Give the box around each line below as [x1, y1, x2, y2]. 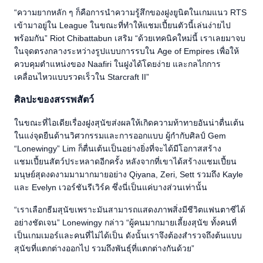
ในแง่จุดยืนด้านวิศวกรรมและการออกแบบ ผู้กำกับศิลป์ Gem [14, 130, 226, 140]
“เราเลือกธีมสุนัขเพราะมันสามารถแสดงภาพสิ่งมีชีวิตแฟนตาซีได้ [14, 204, 245, 214]
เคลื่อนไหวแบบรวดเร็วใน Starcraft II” [14, 72, 149, 82]
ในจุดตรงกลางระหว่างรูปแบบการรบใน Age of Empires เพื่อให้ [14, 46, 239, 56]
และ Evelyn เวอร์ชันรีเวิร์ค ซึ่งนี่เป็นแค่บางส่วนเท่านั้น [14, 182, 207, 192]
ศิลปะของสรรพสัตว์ [14, 94, 94, 104]
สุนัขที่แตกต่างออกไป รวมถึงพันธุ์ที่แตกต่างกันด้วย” [14, 243, 194, 253]
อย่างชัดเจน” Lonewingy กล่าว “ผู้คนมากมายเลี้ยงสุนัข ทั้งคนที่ [14, 217, 237, 227]
